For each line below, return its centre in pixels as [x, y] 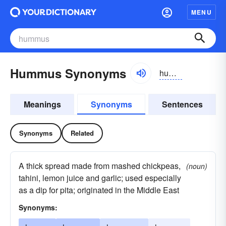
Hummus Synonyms [68, 73]
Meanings [42, 104]
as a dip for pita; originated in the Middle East [99, 190]
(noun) [197, 166]
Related [82, 133]
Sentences [182, 104]
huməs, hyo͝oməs [173, 73]
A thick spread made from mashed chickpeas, [100, 166]
